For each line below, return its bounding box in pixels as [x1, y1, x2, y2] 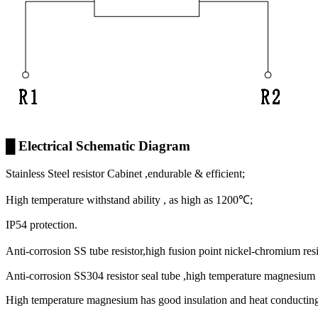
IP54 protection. [6, 219, 77, 231]
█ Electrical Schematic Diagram [6, 138, 190, 154]
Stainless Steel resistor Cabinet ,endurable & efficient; [6, 168, 245, 180]
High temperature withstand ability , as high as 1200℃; [6, 194, 253, 207]
